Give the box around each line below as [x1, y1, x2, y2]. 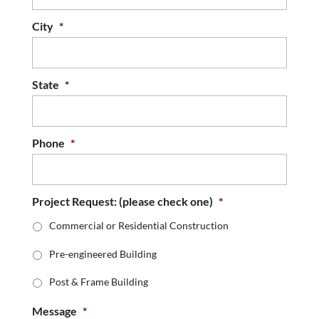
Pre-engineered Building [48, 247, 157, 260]
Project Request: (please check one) [31, 194, 213, 208]
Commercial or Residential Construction [48, 219, 229, 232]
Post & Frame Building [48, 276, 148, 288]
